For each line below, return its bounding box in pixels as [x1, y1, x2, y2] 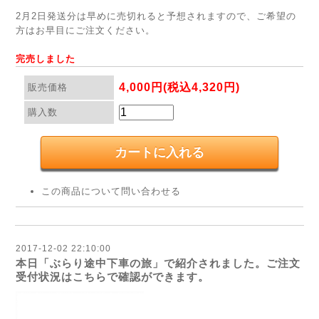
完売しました [16, 53, 75, 65]
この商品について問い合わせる [41, 186, 181, 197]
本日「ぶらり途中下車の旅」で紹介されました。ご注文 [16, 257, 300, 270]
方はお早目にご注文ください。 [16, 25, 155, 36]
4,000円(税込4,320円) [119, 81, 240, 94]
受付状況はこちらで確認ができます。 [16, 271, 209, 283]
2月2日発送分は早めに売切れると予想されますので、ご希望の [16, 11, 296, 22]
